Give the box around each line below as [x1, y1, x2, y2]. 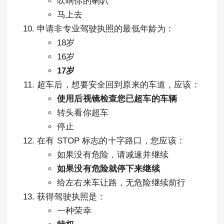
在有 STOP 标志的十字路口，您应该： [37, 136, 185, 145]
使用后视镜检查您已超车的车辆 [57, 94, 177, 103]
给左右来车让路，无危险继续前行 [57, 178, 186, 187]
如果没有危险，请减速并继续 [57, 150, 168, 159]
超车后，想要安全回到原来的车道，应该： [37, 80, 200, 89]
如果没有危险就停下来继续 [57, 164, 160, 173]
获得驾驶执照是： [37, 192, 106, 201]
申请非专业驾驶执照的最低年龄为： [37, 24, 174, 33]
